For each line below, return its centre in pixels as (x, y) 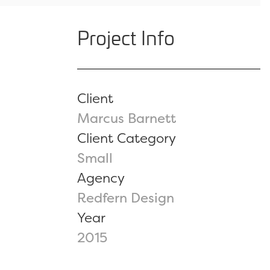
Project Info (126, 37)
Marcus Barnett (127, 118)
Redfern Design (126, 197)
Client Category (127, 138)
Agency (101, 177)
